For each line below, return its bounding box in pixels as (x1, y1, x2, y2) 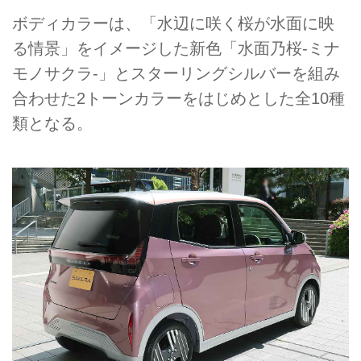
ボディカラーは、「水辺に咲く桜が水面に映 (12, 15, 334, 33)
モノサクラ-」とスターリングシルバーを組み (12, 64, 340, 83)
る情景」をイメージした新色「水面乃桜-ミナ (12, 39, 340, 58)
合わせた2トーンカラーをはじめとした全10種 (12, 89, 345, 108)
